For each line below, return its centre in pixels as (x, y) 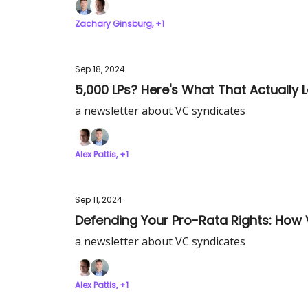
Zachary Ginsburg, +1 (120, 24)
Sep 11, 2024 (99, 200)
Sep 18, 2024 (100, 69)
